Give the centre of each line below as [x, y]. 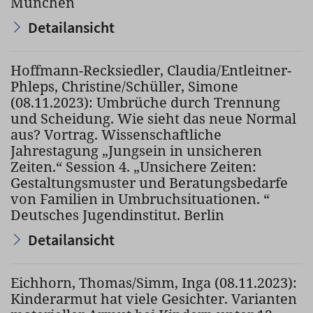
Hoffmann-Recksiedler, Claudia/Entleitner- [151, 70]
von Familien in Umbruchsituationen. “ [140, 199]
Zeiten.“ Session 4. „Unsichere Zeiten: [133, 167]
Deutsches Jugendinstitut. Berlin [117, 215]
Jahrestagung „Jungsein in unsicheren [136, 151]
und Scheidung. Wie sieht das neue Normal [153, 118]
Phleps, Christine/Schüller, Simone [124, 86]
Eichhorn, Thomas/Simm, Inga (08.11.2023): [154, 283]
